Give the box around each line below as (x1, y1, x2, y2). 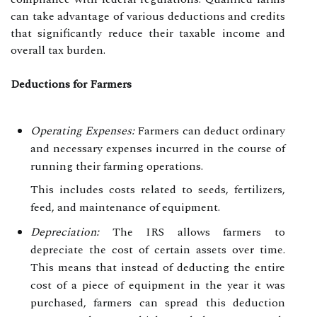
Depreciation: (30, 223, 99, 241)
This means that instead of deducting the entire (30, 258, 285, 276)
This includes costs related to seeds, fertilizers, (30, 180, 285, 198)
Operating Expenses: (30, 122, 135, 139)
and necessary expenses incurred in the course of (30, 139, 285, 157)
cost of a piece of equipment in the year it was (30, 276, 285, 294)
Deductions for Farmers (11, 75, 132, 93)
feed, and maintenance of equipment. (30, 198, 220, 216)
